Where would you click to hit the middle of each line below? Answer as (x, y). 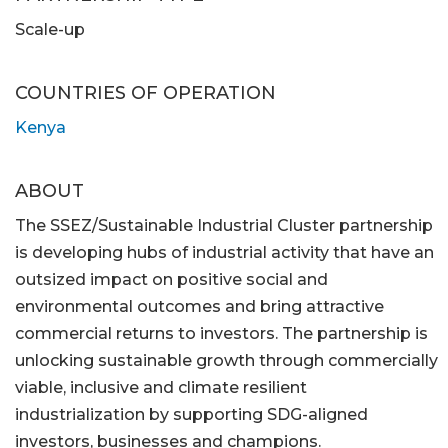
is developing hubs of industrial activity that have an (224, 253)
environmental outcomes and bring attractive (199, 307)
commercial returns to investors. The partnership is (221, 334)
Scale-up (50, 30)
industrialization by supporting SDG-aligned (191, 415)
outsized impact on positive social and (171, 280)
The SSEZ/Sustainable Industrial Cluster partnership (224, 226)
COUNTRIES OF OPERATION (145, 93)
